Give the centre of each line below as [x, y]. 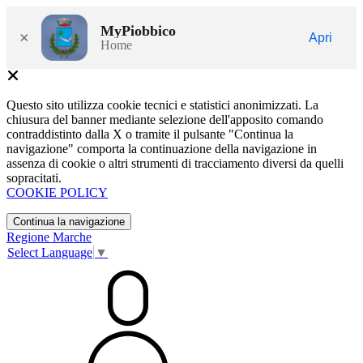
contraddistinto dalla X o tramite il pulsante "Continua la [150, 134]
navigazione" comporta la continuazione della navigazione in [162, 149]
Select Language [50, 253]
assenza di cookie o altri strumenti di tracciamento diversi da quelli [175, 163]
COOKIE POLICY [57, 192]
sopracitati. [34, 178]
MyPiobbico [138, 30]
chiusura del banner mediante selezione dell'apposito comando [165, 120]
